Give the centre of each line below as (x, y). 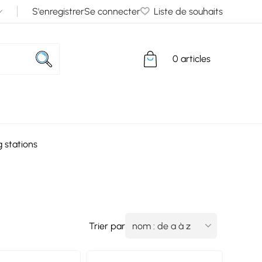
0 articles (191, 59)
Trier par (107, 226)
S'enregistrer (58, 11)
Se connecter (112, 11)
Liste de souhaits (188, 11)
